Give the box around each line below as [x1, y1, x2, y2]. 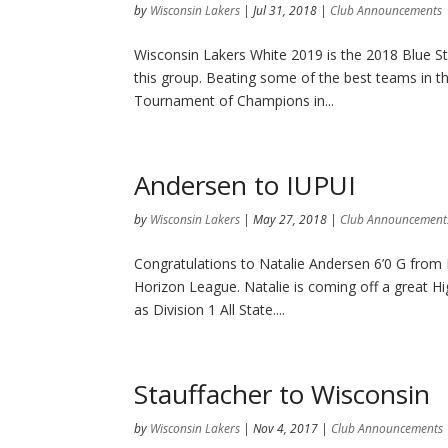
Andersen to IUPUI [134, 167, 357, 203]
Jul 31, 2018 [253, 2, 318, 19]
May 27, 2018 [253, 211, 328, 228]
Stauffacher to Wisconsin [134, 376, 431, 412]
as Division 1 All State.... [134, 300, 286, 319]
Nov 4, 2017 [253, 420, 319, 437]
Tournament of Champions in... [134, 91, 335, 110]
